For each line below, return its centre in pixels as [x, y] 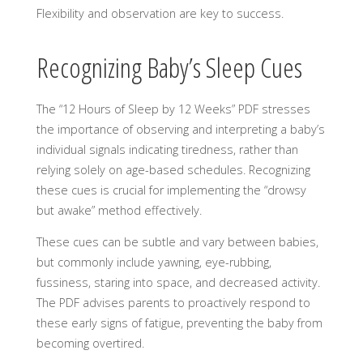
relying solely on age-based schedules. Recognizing [173, 169]
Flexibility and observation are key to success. [160, 13]
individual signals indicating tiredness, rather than [167, 149]
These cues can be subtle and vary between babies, [177, 242]
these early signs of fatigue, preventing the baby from [179, 323]
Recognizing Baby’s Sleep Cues [169, 68]
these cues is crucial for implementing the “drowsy [171, 190]
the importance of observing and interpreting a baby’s [180, 129]
